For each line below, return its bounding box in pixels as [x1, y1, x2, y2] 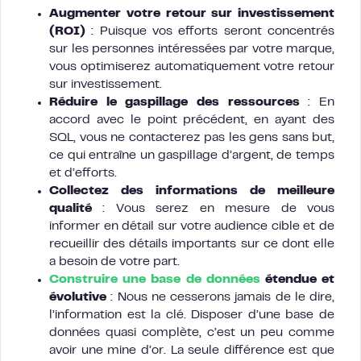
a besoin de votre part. [49, 256, 180, 268]
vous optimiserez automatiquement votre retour [49, 61, 334, 73]
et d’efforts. [49, 168, 117, 180]
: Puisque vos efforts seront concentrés [85, 26, 334, 38]
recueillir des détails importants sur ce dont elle [49, 239, 334, 251]
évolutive [49, 292, 106, 304]
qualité [49, 203, 92, 215]
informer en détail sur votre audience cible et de [49, 221, 334, 233]
